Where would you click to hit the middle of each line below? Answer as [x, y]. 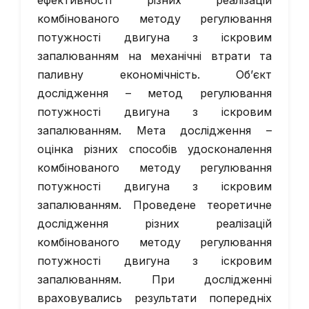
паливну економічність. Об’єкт [154, 74]
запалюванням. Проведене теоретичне [154, 205]
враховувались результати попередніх [154, 298]
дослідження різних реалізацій [154, 223]
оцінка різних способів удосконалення [154, 149]
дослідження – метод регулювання [154, 93]
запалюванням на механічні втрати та [154, 56]
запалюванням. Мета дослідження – [154, 130]
